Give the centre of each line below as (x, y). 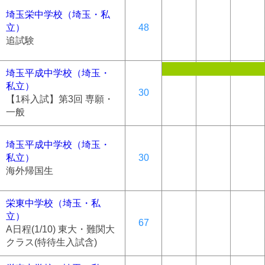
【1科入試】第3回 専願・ (60, 99)
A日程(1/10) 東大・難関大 (60, 229)
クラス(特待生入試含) (51, 242)
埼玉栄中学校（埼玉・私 (58, 14)
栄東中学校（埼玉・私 (53, 203)
